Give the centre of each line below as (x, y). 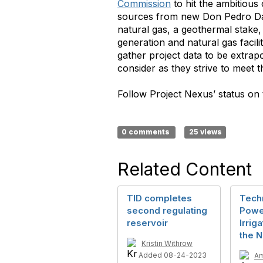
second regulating (167, 210)
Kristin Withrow (167, 243)
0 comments (147, 132)
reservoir (147, 222)
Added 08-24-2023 (173, 255)
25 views (205, 132)
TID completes (159, 198)
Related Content (185, 169)
